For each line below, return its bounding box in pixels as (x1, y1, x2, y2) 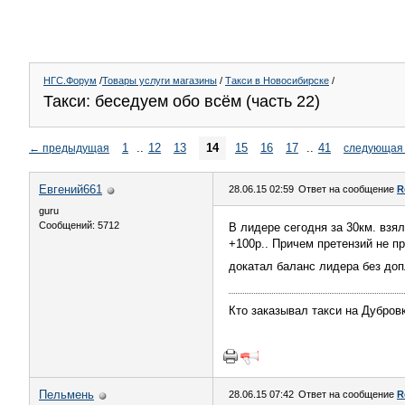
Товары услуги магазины (102, 75, 217, 86)
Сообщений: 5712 (39, 220, 119, 231)
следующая (344, 142, 403, 154)
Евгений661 (39, 183, 102, 196)
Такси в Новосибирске (225, 75, 329, 86)
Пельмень (39, 388, 94, 401)
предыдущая (42, 142, 109, 154)
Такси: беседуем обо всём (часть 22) (43, 92, 320, 110)
